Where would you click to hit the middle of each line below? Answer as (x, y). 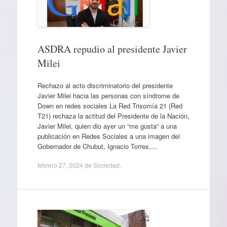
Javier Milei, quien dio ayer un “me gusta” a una (107, 126)
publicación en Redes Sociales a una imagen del (108, 136)
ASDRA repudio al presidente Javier (112, 49)
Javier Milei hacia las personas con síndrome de (108, 95)
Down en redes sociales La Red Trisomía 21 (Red (110, 105)
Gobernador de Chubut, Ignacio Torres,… (97, 146)
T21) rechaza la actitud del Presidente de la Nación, (113, 116)
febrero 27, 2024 (60, 165)
